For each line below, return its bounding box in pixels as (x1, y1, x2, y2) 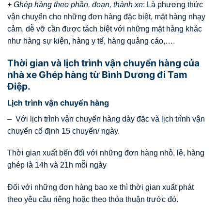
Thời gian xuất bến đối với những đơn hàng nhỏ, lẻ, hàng (7, 149, 204, 157)
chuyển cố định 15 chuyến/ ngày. (7, 126, 120, 135)
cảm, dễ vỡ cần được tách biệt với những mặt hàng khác (7, 25, 202, 33)
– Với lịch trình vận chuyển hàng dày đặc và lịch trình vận (7, 114, 205, 123)
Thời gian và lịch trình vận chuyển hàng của (7, 57, 200, 69)
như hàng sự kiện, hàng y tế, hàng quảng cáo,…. (7, 37, 175, 46)
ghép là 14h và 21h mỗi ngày (7, 161, 107, 170)
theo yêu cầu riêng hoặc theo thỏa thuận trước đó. (7, 195, 178, 204)
